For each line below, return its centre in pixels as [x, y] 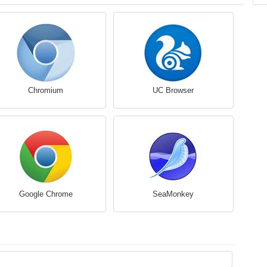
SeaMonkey [173, 194]
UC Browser [173, 90]
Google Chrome [46, 194]
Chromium [46, 90]
